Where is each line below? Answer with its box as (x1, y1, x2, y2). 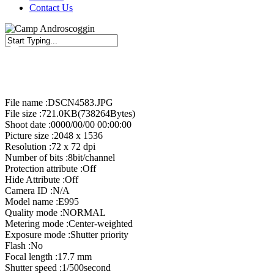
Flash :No (5, 240, 43, 251)
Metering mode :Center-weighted (5, 218, 133, 229)
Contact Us (29, 2, 73, 13)
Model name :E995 (5, 196, 79, 207)
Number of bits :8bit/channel (5, 152, 115, 163)
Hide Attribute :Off (5, 174, 78, 185)
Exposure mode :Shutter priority (5, 229, 128, 240)
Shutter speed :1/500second (5, 262, 111, 273)
